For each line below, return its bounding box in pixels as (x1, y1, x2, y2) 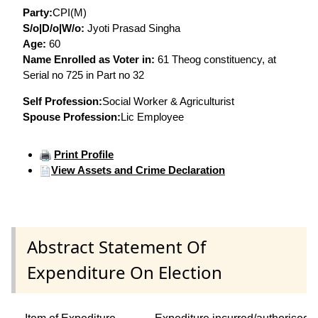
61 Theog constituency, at (158, 53, 276, 65)
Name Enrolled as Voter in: (23, 53, 158, 65)
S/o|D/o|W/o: (23, 21, 84, 34)
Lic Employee (121, 110, 184, 123)
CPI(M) (53, 6, 87, 18)
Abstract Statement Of (27, 235, 206, 259)
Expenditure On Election (27, 261, 222, 285)
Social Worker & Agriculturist (102, 94, 234, 107)
